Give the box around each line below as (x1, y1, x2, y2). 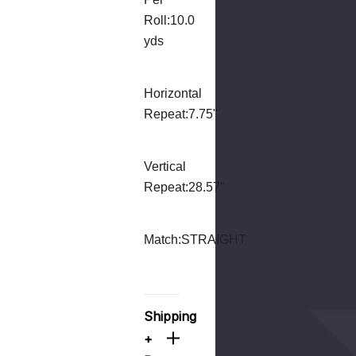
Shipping (144, 308, 197, 324)
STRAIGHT (181, 232, 247, 246)
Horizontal (144, 86, 203, 100)
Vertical (144, 159, 187, 173)
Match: (144, 232, 182, 246)
